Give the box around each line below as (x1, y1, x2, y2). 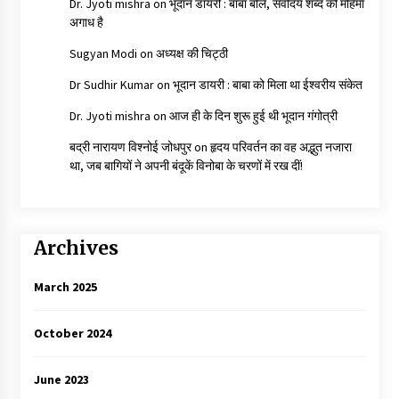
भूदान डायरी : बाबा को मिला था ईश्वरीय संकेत (172, 77, 362, 94)
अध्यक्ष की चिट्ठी (155, 45, 228, 62)
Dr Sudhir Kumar (69, 77, 154, 94)
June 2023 (33, 370, 89, 387)
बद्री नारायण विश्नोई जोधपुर (69, 139, 191, 156)
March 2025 (33, 278, 97, 295)
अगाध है (69, 14, 103, 31)
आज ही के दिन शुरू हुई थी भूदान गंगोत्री (168, 108, 338, 125)
